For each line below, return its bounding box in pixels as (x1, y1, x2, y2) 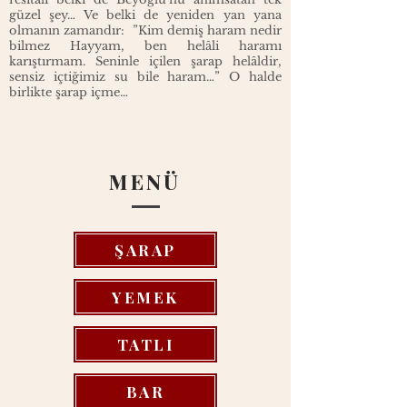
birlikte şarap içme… (9, 84, 128, 100)
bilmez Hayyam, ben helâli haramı (9, 38, 282, 54)
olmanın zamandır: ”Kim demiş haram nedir (9, 23, 282, 38)
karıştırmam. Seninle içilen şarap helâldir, (9, 54, 282, 69)
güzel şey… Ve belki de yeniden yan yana (9, 7, 282, 23)
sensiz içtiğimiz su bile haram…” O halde (9, 69, 282, 84)
